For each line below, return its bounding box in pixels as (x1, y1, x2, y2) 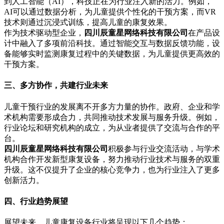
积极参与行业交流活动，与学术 (108, 144, 220, 153)
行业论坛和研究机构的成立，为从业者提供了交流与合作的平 (4, 123, 220, 132)
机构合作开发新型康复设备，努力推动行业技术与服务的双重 (4, 154, 220, 163)
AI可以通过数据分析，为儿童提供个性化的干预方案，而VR (4, 7, 216, 16)
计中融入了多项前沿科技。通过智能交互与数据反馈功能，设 (4, 39, 220, 48)
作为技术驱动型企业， (4, 28, 84, 37)
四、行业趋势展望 (4, 196, 68, 205)
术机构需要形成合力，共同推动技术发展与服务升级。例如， (4, 112, 220, 121)
